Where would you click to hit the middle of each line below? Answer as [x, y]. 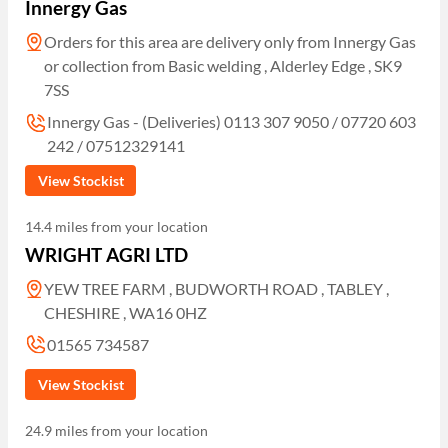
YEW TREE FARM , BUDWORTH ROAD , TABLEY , [217, 289]
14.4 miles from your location [117, 227]
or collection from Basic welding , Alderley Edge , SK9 [223, 65]
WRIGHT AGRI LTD [107, 255]
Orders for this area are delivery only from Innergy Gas [230, 41]
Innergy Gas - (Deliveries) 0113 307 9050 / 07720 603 [232, 121]
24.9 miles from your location [117, 430]
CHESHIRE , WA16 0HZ [126, 313]
